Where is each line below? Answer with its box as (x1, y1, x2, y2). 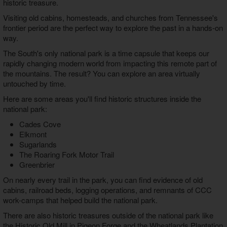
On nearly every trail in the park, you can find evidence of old (3, 174, 203, 185)
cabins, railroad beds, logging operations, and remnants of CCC (3, 184, 212, 196)
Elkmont (19, 129, 47, 140)
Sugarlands (19, 139, 57, 150)
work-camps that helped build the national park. (3, 195, 158, 206)
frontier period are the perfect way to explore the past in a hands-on (3, 22, 223, 33)
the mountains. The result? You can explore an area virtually (3, 68, 200, 79)
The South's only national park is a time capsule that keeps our (3, 48, 209, 59)
